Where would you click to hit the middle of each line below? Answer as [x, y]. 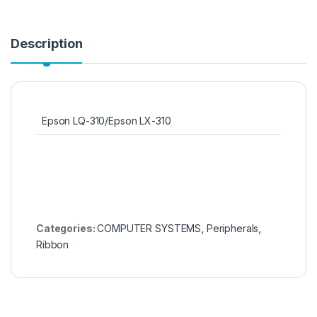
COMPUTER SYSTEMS [149, 229]
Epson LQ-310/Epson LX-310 [106, 121]
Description [47, 44]
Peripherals [232, 229]
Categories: [67, 229]
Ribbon [53, 245]
